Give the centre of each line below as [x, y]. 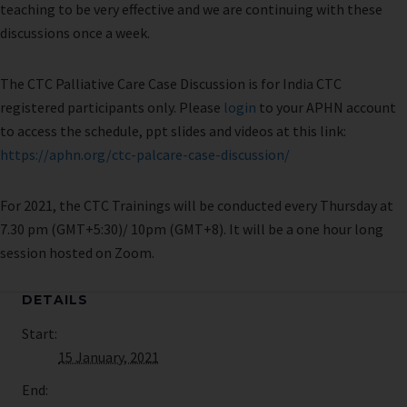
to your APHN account [326, 108]
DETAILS [55, 300]
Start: [40, 334]
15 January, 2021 [109, 357]
